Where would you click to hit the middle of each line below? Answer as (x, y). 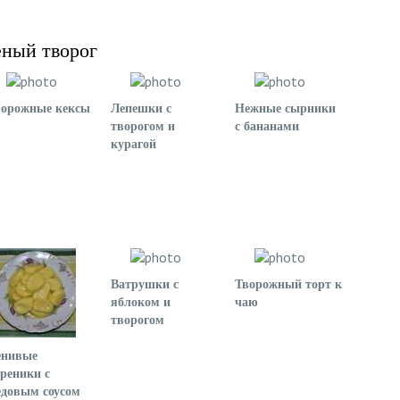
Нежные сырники (285, 108)
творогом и (143, 126)
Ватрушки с (145, 284)
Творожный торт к (288, 284)
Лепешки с (141, 108)
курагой (133, 144)
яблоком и (141, 302)
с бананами (267, 126)
